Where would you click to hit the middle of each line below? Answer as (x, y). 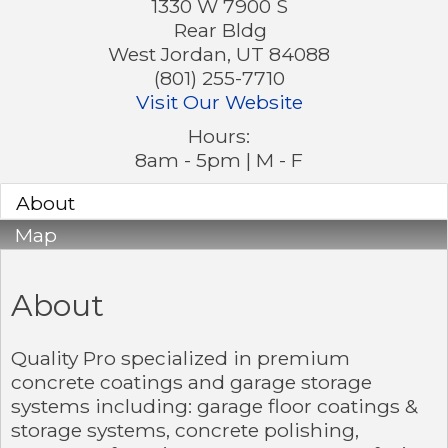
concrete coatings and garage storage (191, 381)
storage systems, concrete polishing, (185, 429)
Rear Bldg (220, 29)
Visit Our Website (219, 101)
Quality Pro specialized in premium (180, 357)
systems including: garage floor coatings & (214, 405)
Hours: (219, 135)
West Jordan (167, 53)
